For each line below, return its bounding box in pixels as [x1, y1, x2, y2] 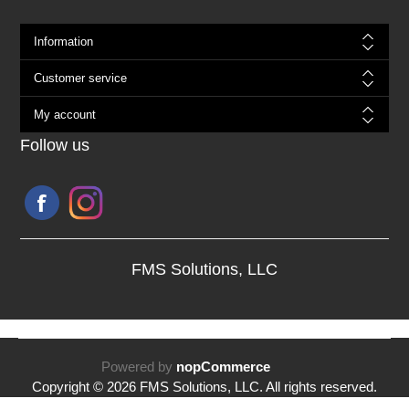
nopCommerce [176, 358, 271, 374]
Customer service [33, 70, 127, 85]
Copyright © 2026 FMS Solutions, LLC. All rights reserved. [32, 378, 377, 394]
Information [33, 34, 93, 48]
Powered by [101, 358, 177, 374]
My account [33, 107, 96, 121]
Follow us [19, 135, 89, 154]
